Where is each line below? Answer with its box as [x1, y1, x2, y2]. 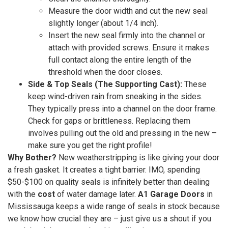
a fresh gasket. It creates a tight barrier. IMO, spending [8, 165, 200, 175]
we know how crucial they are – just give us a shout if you [8, 214, 211, 223]
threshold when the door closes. [48, 67, 162, 77]
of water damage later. [55, 189, 138, 199]
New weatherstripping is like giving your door [56, 153, 219, 162]
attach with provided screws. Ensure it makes [48, 43, 209, 52]
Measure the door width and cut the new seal [48, 6, 208, 16]
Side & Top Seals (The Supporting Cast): [28, 79, 182, 89]
